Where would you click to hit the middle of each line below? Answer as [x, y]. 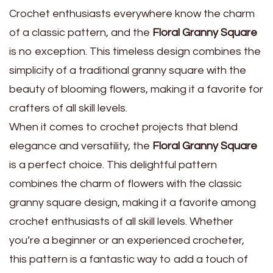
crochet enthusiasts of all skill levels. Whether [121, 222]
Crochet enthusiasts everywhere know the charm [132, 14]
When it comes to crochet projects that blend [123, 127]
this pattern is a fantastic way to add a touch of [129, 260]
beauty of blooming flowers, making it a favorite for [136, 90]
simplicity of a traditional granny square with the [128, 71]
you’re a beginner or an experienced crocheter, [127, 241]
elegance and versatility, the [81, 146]
